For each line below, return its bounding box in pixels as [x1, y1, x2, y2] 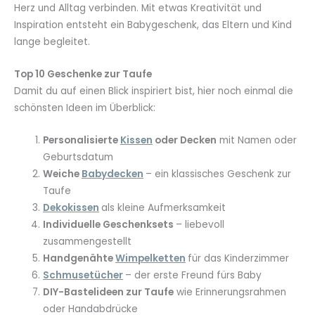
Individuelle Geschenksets [43, 217, 176, 231]
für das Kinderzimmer [188, 251, 290, 265]
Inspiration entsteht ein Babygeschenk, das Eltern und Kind [14, 18, 292, 32]
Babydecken [82, 167, 144, 181]
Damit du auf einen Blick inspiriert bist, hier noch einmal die [14, 84, 293, 98]
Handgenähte [43, 251, 116, 265]
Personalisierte [43, 133, 121, 147]
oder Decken [153, 133, 217, 147]
